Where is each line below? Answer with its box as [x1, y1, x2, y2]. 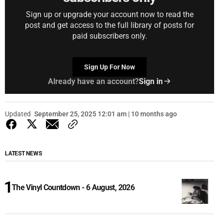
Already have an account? [47, 76, 139, 86]
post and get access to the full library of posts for [25, 20, 194, 30]
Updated [5, 109, 31, 118]
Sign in [138, 76, 163, 86]
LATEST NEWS [5, 150, 42, 157]
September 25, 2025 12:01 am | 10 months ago [34, 109, 177, 118]
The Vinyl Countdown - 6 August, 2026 [12, 182, 134, 192]
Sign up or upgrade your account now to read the [25, 9, 194, 19]
